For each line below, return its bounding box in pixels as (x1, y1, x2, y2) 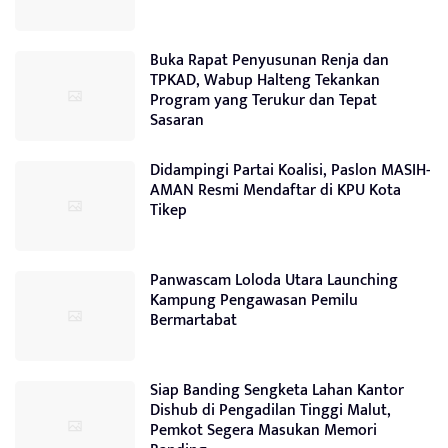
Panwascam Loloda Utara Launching (150, 266, 398, 294)
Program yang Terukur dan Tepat (150, 86, 377, 114)
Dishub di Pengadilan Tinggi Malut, (150, 396, 391, 424)
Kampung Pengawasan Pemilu (150, 286, 358, 314)
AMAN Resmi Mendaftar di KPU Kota (150, 176, 401, 204)
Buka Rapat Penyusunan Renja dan (150, 46, 389, 74)
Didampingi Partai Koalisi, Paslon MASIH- (150, 156, 430, 184)
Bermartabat (150, 306, 237, 334)
